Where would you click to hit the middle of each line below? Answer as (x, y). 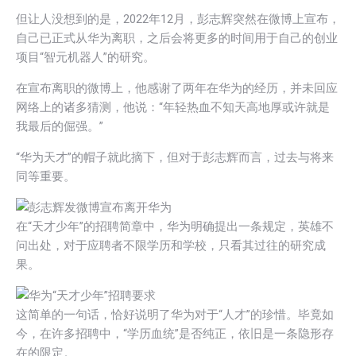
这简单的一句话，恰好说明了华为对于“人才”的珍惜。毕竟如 (175, 314)
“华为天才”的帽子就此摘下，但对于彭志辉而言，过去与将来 (175, 157)
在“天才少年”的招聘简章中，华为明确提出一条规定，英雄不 (175, 226)
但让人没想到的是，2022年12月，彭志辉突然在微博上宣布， (178, 19)
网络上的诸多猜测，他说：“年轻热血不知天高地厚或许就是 (173, 107)
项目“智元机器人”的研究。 (85, 57)
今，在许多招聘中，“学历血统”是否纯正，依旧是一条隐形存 (175, 333)
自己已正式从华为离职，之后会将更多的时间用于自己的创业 (177, 38)
